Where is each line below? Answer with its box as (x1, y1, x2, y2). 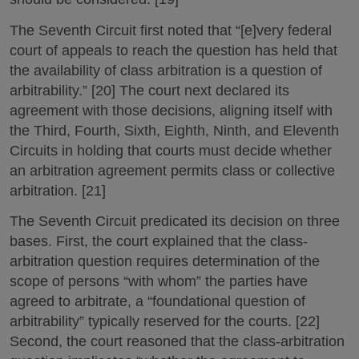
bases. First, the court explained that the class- (10, 233, 308, 249)
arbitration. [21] (10, 182, 106, 199)
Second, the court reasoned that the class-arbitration (10, 333, 345, 349)
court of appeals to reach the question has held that (10, 42, 337, 58)
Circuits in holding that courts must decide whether (10, 142, 332, 159)
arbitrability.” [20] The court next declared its (10, 82, 289, 99)
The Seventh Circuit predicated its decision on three (10, 213, 340, 229)
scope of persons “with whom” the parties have (10, 273, 308, 289)
